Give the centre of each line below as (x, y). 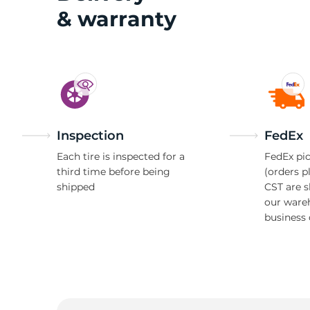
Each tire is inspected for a (121, 156)
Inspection (90, 136)
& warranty (117, 19)
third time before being (113, 172)
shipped (76, 187)
